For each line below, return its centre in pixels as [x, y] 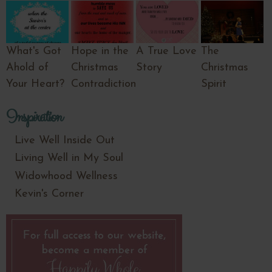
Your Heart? [35, 84]
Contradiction [103, 84]
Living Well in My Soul [69, 158]
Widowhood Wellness [66, 176]
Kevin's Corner [49, 194]
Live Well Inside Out [65, 140]
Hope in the [100, 52]
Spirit [213, 84]
